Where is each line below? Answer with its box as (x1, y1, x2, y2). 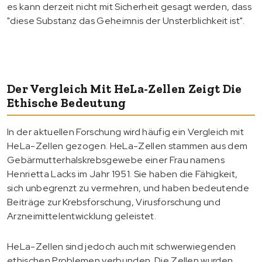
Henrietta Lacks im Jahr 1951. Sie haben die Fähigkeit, (7, 167, 238, 180)
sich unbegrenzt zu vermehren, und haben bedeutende (7, 181, 250, 194)
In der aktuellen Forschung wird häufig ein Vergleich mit (7, 125, 244, 138)
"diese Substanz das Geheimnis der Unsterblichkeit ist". (7, 14, 245, 27)
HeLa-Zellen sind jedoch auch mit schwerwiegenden (7, 240, 236, 253)
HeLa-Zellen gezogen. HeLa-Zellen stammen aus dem (7, 139, 248, 152)
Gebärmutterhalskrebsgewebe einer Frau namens (7, 153, 225, 166)
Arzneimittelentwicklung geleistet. (7, 209, 156, 222)
